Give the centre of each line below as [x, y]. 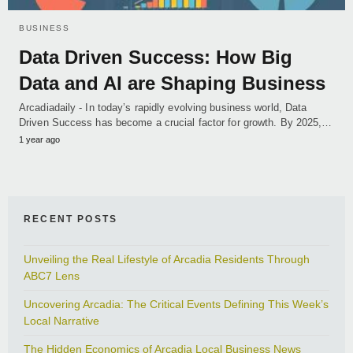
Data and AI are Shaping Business [172, 84]
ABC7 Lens [52, 276]
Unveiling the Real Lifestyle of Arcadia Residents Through [167, 260]
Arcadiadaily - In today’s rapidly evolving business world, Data [163, 108]
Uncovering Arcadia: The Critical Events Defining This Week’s [176, 305]
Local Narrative [61, 321]
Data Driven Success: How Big [156, 58]
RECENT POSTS [71, 219]
